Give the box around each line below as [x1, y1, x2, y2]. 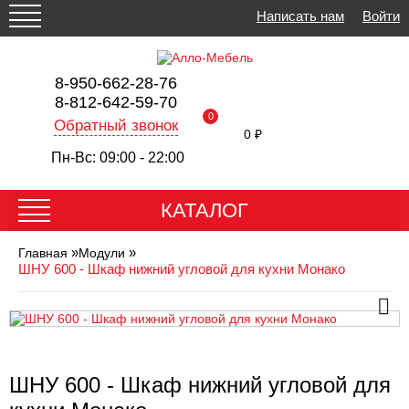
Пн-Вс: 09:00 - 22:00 [51, 150, 184, 165]
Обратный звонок [53, 117, 178, 134]
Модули [79, 246, 125, 260]
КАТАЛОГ [161, 199, 248, 222]
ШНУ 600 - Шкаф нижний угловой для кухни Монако [18, 261, 345, 277]
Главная [18, 246, 68, 260]
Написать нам [257, 7, 344, 24]
